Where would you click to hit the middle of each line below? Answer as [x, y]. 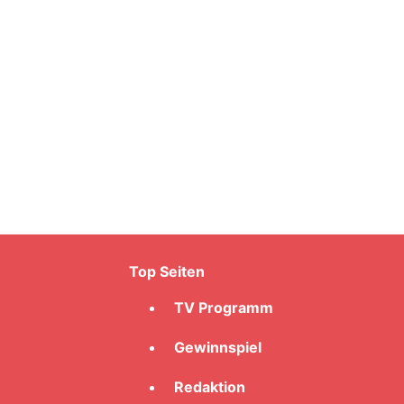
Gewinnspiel [218, 348]
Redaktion [210, 387]
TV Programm [224, 308]
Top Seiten [167, 272]
